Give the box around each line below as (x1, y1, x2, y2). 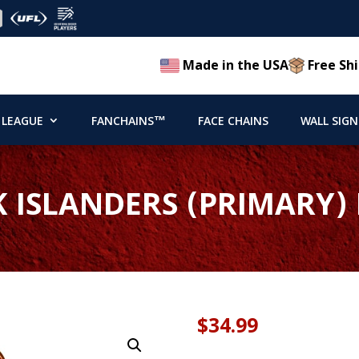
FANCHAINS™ (91, 112, 166, 132)
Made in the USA (179, 56, 289, 75)
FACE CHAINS (197, 112, 268, 132)
